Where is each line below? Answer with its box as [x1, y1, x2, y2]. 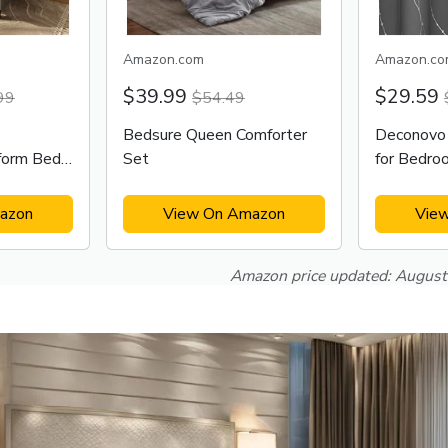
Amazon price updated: [230, 265, 395, 287]
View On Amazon [163, 203, 285, 225]
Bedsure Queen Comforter [123, 124, 307, 146]
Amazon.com [123, 50, 204, 69]
